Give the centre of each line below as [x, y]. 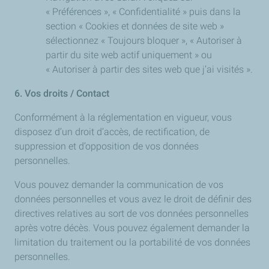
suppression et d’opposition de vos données [107, 146]
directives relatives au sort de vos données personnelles [131, 213]
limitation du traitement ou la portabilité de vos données [132, 242]
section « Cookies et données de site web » [135, 26]
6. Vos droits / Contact [62, 93]
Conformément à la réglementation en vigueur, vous [123, 117]
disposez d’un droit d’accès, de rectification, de [112, 132]
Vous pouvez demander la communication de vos [119, 185]
